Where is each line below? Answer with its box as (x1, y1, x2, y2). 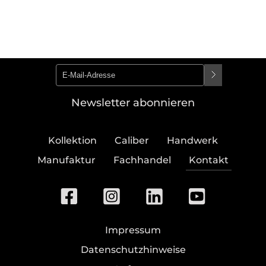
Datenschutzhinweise (80, 244, 186, 255)
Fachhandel (113, 154, 171, 166)
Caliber (115, 135, 149, 146)
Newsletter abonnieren (71, 96, 195, 109)
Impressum (105, 224, 161, 236)
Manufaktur (37, 154, 96, 166)
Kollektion (48, 135, 97, 146)
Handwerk (167, 135, 218, 146)
